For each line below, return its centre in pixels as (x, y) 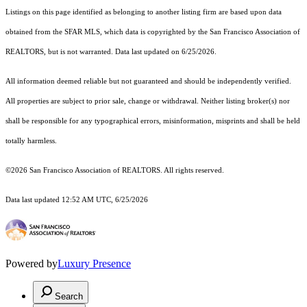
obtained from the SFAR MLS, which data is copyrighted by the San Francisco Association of (153, 32)
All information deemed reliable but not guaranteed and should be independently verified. (148, 81)
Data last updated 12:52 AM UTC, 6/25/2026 (77, 199)
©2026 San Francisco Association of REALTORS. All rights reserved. (116, 170)
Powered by (32, 263)
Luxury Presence (94, 263)
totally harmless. (31, 140)
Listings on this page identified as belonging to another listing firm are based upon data (144, 12)
